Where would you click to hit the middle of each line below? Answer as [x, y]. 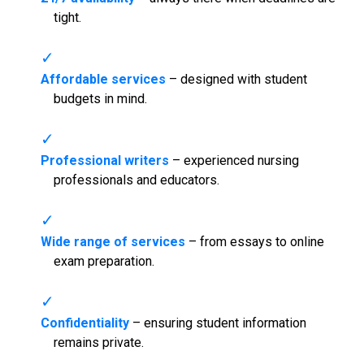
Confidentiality [84, 323]
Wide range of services [113, 241]
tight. [67, 17]
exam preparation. [104, 261]
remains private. [98, 342]
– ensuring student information [217, 323]
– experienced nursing [234, 160]
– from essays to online [254, 241]
